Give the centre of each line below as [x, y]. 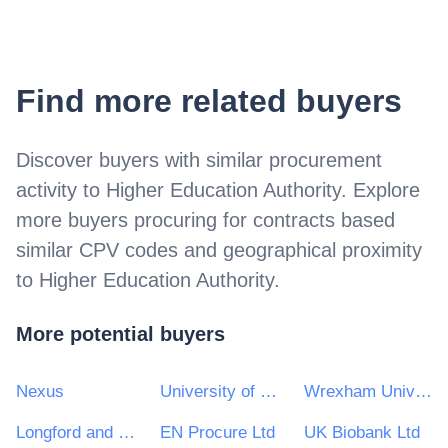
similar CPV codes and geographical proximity [219, 250]
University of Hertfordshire [268, 391]
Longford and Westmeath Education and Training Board [126, 432]
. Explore [380, 190]
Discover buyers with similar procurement [199, 160]
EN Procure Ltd [217, 432]
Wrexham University [423, 391]
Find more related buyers [209, 101]
